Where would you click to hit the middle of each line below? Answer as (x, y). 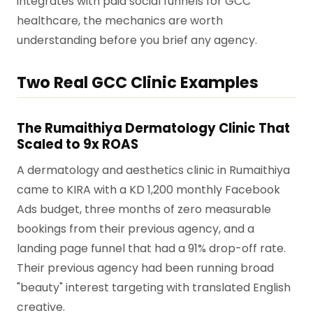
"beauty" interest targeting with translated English (154, 288)
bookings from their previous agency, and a (136, 229)
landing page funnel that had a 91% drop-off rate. (151, 249)
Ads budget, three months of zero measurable (144, 210)
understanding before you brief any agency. (137, 41)
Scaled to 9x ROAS (78, 145)
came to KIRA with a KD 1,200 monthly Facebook (148, 190)
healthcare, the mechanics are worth (120, 21)
